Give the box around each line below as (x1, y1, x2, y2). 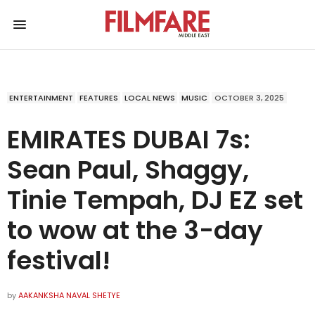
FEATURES (79, 91, 118, 103)
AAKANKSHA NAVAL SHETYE (18, 289, 120, 301)
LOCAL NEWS (124, 91, 175, 103)
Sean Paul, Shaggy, (7, 151, 249, 188)
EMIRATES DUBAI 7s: (7, 121, 250, 157)
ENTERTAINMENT (9, 91, 73, 103)
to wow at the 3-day (7, 212, 263, 248)
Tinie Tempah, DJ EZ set (7, 181, 303, 218)
